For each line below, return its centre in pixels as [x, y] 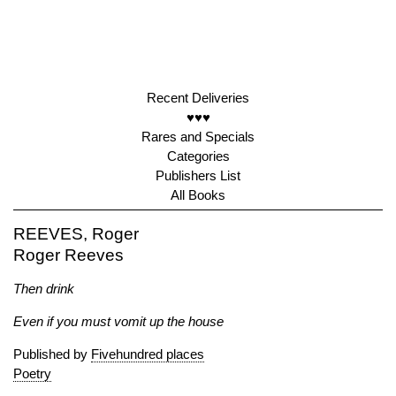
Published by [52, 354]
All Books [198, 195]
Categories [198, 156]
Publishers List [198, 175]
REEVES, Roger [76, 234]
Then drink [44, 289]
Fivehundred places [148, 354]
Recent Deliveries [198, 98]
